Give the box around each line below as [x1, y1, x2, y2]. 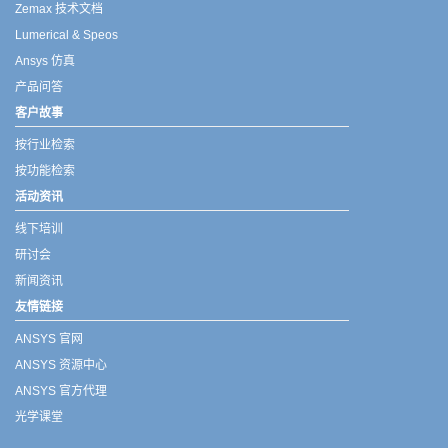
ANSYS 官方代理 [15, 384, 107, 398]
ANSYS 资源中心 [15, 358, 107, 372]
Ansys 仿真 [15, 54, 75, 68]
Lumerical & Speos [15, 28, 118, 42]
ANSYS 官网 [15, 332, 83, 346]
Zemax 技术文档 [15, 2, 103, 16]
